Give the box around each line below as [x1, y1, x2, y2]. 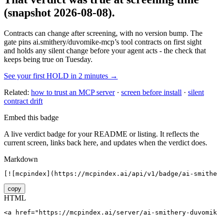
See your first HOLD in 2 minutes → [4, 71, 118, 80]
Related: [4, 88, 29, 96]
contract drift [4, 96, 43, 105]
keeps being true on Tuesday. [4, 55, 93, 63]
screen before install [121, 88, 182, 96]
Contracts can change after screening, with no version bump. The [4, 29, 202, 37]
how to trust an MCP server [31, 88, 115, 96]
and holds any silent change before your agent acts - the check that [4, 46, 206, 55]
